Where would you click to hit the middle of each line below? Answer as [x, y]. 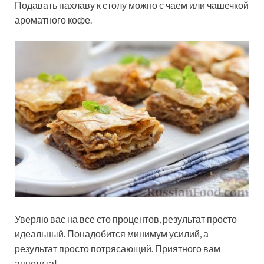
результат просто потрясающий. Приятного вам [118, 249]
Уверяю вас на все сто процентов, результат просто [126, 219]
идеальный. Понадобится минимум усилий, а [112, 234]
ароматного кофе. [53, 19]
